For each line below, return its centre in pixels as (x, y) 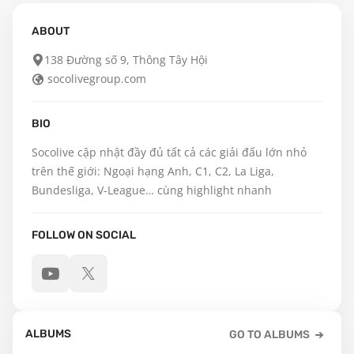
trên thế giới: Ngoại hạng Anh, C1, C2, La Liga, (153, 171)
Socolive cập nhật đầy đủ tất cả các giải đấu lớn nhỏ (169, 152)
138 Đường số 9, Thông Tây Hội (126, 60)
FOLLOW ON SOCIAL (84, 235)
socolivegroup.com (97, 79)
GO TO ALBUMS (269, 335)
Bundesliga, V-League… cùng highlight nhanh (152, 190)
